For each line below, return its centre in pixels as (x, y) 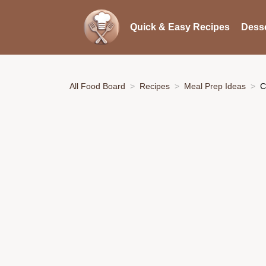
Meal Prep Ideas (215, 86)
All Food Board (97, 86)
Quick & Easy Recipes (180, 27)
